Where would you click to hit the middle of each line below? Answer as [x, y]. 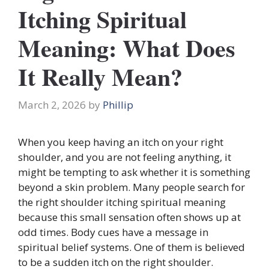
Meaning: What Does [127, 47]
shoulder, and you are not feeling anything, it [125, 157]
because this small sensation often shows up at [129, 217]
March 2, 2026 [52, 105]
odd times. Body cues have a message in [113, 232]
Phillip [118, 105]
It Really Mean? [100, 76]
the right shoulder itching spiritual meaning [122, 202]
